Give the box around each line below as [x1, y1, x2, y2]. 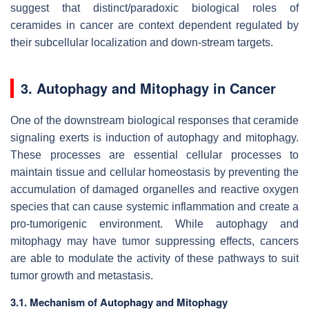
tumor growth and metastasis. [10, 270, 153, 282]
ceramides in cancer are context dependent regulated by [10, 19, 299, 32]
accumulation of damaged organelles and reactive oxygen [10, 183, 299, 196]
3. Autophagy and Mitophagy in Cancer [21, 78, 276, 99]
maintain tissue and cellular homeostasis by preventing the [10, 166, 299, 179]
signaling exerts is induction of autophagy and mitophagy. [10, 132, 299, 144]
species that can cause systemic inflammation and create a [10, 201, 299, 213]
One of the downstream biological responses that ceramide [10, 114, 299, 127]
